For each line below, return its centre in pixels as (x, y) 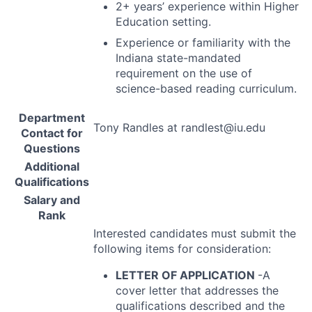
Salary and (52, 200)
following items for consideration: (182, 249)
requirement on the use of (184, 73)
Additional (52, 167)
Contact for (52, 133)
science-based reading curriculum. (206, 89)
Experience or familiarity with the (203, 43)
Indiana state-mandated (178, 58)
